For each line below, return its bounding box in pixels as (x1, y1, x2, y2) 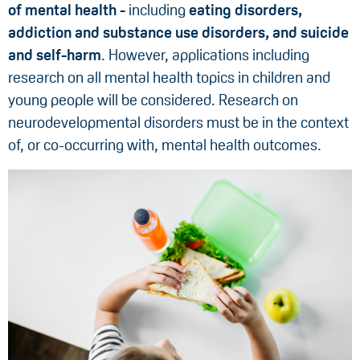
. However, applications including (101, 47, 309, 64)
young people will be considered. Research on (8, 92, 298, 109)
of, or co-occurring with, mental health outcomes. (8, 137, 321, 154)
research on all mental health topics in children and (8, 69, 330, 87)
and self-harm (8, 47, 101, 64)
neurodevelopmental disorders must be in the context (8, 114, 349, 132)
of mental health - (8, 2, 125, 19)
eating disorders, (189, 2, 302, 19)
